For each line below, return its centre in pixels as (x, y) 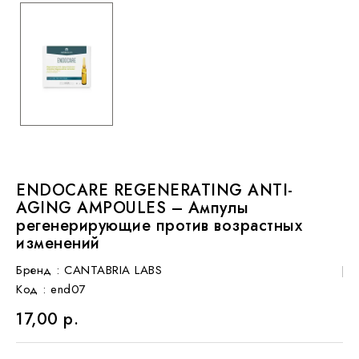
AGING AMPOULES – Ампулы (133, 208)
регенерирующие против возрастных (159, 225)
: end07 (65, 289)
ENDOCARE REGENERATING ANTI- (155, 190)
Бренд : (38, 270)
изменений (58, 243)
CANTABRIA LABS (113, 270)
